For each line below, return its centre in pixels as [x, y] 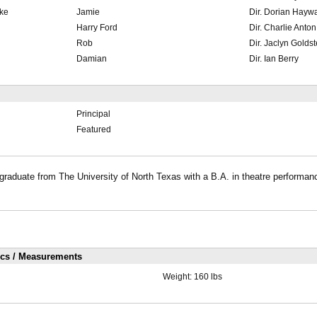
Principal [93, 114]
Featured [93, 130]
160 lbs [208, 276]
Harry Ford [97, 28]
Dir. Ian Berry [273, 59]
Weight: [178, 276]
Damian [91, 59]
